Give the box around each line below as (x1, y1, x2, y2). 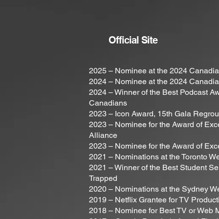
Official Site (109, 34, 158, 46)
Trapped (89, 174, 117, 183)
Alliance (89, 131, 117, 140)
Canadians (89, 98, 127, 108)
